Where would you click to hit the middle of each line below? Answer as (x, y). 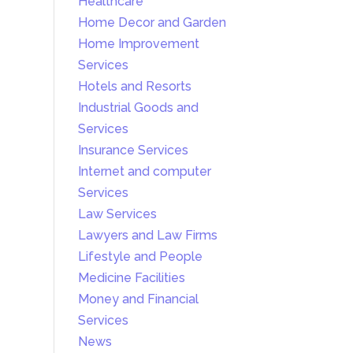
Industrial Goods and (138, 108)
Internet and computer (144, 172)
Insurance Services (133, 150)
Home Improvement (138, 44)
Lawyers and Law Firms (147, 236)
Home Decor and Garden (152, 23)
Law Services (117, 214)
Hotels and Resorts (134, 87)
